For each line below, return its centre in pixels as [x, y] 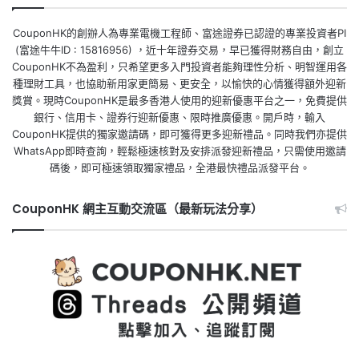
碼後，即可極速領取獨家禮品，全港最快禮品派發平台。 [179, 168]
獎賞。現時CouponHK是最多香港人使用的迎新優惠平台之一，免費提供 [179, 101]
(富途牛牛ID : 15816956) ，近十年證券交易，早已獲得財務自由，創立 [179, 50]
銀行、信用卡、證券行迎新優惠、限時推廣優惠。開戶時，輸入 [179, 117]
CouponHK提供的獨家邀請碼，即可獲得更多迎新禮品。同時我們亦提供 [179, 134]
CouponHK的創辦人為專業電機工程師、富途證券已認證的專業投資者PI [179, 33]
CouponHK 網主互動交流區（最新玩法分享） [137, 209]
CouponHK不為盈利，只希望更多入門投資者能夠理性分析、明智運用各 [179, 67]
